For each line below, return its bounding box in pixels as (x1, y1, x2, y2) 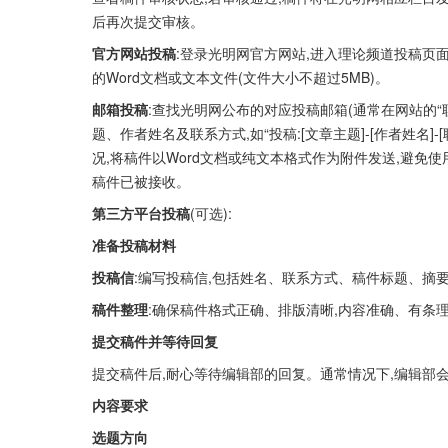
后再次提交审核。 (92, 11, 204, 31)
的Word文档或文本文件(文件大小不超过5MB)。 (92, 67, 389, 87)
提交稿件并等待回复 (92, 331, 218, 351)
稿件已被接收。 (92, 171, 190, 191)
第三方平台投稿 (92, 203, 190, 223)
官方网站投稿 (92, 43, 176, 63)
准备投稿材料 (92, 235, 176, 255)
